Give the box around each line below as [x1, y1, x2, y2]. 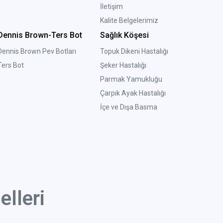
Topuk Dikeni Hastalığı [100, 47, 169, 56]
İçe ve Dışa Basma [100, 103, 158, 111]
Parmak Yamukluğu [100, 75, 163, 84]
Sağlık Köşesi [100, 30, 149, 40]
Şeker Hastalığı [100, 61, 147, 70]
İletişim [100, 2, 123, 11]
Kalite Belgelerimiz [100, 16, 159, 25]
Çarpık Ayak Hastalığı [100, 89, 166, 98]
